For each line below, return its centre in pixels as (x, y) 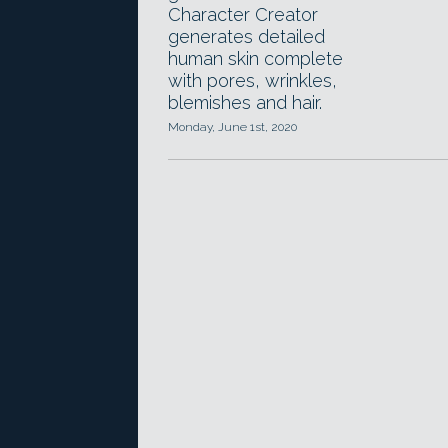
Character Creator (243, 14)
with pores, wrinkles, (252, 80)
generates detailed (246, 36)
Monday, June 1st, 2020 (232, 127)
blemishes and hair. (245, 102)
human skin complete (255, 58)
